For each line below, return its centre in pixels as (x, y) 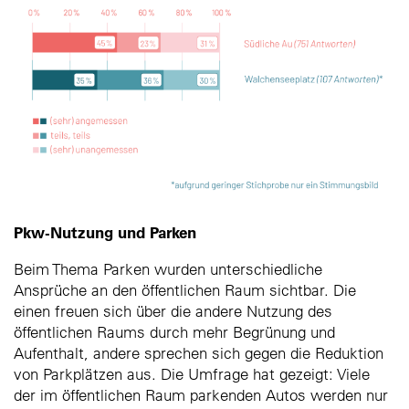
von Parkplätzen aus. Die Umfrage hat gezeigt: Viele (192, 373)
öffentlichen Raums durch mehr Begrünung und (174, 331)
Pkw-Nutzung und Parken (105, 231)
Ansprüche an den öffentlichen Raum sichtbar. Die (185, 289)
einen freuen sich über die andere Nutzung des (173, 310)
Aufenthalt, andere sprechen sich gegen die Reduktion (199, 352)
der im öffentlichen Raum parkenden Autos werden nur (201, 394)
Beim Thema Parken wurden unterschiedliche (168, 268)
